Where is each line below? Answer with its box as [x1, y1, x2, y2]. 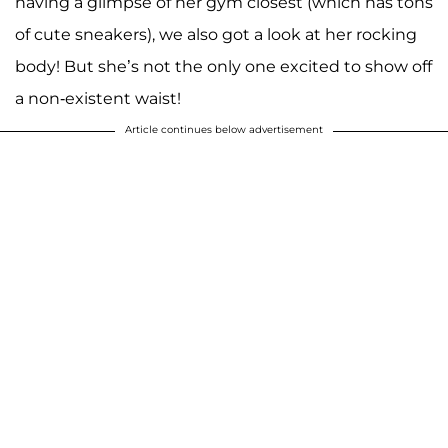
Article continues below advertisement [125, 123, 323, 137]
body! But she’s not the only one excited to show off [15, 57, 432, 77]
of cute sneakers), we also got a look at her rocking [15, 25, 417, 45]
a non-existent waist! [15, 89, 181, 109]
